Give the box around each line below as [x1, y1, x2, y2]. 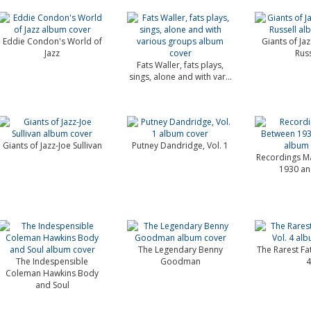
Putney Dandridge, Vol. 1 [132, 140, 229, 151]
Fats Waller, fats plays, [137, 59, 224, 71]
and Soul [35, 279, 69, 291]
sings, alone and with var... [128, 71, 232, 83]
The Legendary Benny [137, 244, 223, 255]
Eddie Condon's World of [2, 35, 102, 47]
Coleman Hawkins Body [6, 267, 99, 279]
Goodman [160, 255, 201, 267]
